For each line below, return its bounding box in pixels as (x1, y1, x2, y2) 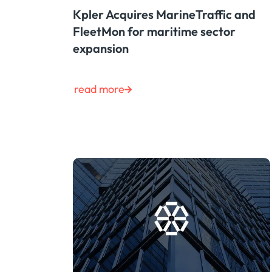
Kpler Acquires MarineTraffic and (73, 7, 256, 22)
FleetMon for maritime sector (73, 24, 236, 39)
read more (74, 82, 124, 97)
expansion (73, 41, 129, 56)
